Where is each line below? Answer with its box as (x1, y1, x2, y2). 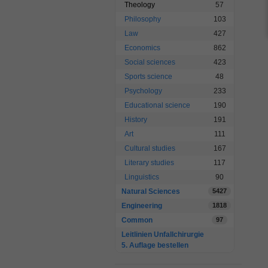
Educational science (124, 101, 190, 109)
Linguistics (124, 173, 159, 181)
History (124, 115, 147, 124)
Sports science (124, 72, 172, 81)
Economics (124, 44, 160, 52)
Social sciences (124, 58, 175, 66)
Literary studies (124, 159, 174, 167)
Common (121, 216, 153, 224)
